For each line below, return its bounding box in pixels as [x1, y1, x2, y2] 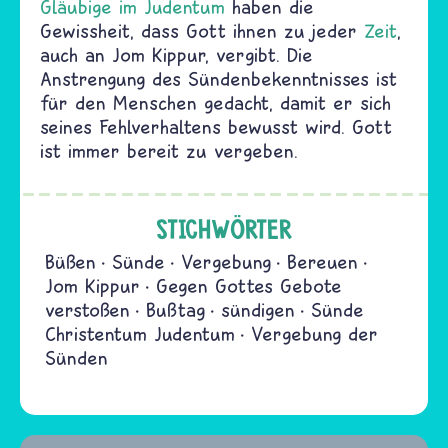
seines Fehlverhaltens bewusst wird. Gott [40, 114, 392, 138]
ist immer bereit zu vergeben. [40, 138, 298, 162]
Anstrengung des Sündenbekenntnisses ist [40, 66, 397, 90]
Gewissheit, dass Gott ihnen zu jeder [40, 18, 364, 42]
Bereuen [287, 249, 358, 273]
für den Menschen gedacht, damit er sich [40, 90, 391, 114]
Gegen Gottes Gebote [156, 273, 342, 297]
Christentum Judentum [45, 321, 235, 345]
